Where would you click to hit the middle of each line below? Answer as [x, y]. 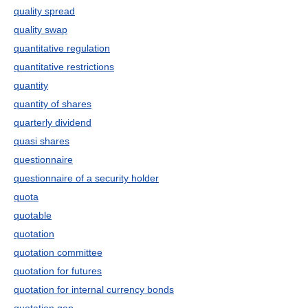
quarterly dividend [53, 122]
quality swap [41, 30]
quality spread [44, 11]
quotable [33, 215]
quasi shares [42, 141]
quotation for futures [58, 271]
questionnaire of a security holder [86, 178]
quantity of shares [53, 104]
